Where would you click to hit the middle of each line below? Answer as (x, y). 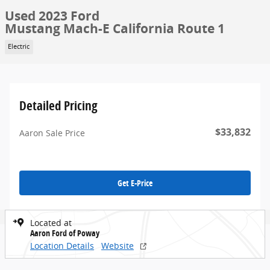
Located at (51, 223)
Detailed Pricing (58, 105)
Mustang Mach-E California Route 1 (115, 29)
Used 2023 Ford (52, 16)
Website (118, 246)
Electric (19, 47)
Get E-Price (135, 183)
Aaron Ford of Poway (65, 233)
